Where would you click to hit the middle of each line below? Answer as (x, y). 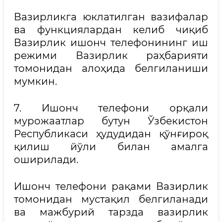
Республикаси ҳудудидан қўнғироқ (111, 134)
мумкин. (35, 81)
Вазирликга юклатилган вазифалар (111, 17)
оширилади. (46, 160)
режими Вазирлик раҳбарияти (111, 55)
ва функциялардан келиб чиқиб (111, 30)
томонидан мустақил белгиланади (111, 199)
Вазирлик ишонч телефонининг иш (111, 43)
